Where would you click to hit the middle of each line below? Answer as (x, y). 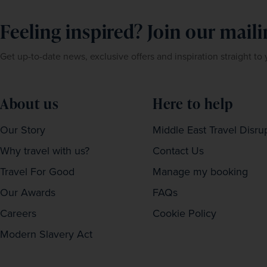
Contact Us (178, 151)
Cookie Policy (184, 213)
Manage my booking (200, 172)
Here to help (193, 103)
